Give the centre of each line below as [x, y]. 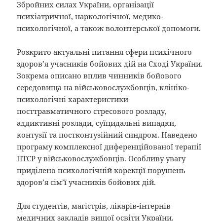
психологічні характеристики [73, 99]
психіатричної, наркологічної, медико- [90, 16]
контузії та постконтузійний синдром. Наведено [107, 134]
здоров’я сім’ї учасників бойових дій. [87, 182]
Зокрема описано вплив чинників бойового [99, 75]
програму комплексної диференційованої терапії [109, 146]
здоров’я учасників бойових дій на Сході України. [110, 63]
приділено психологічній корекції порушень [101, 170]
